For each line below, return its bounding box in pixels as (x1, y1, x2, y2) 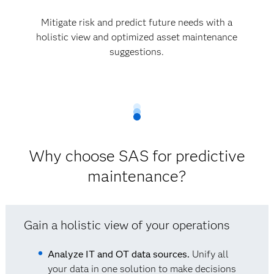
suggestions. (109, 46, 165, 57)
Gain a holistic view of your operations (24, 218, 231, 232)
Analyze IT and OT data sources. (47, 248, 190, 260)
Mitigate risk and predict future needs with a (41, 17, 233, 28)
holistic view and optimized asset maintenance (36, 31, 238, 43)
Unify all (189, 248, 229, 260)
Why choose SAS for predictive (28, 146, 245, 166)
